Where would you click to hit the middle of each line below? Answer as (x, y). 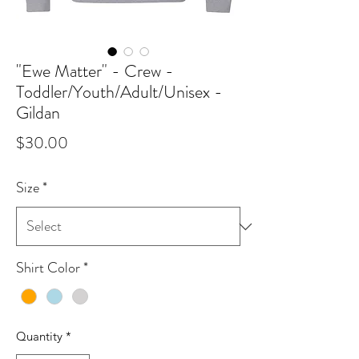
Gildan (38, 113)
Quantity (39, 337)
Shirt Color (48, 268)
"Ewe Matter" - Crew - (95, 71)
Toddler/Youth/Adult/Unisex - (119, 92)
